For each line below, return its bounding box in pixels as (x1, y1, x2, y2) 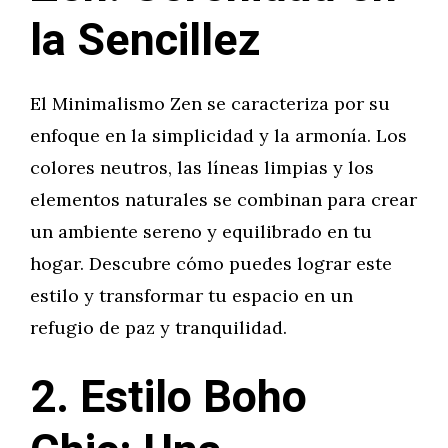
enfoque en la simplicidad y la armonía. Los (30, 124, 407, 147)
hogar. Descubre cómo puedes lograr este (30, 252, 392, 275)
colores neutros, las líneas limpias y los (30, 156, 374, 179)
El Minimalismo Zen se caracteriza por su (30, 92, 390, 115)
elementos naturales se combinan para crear (30, 188, 417, 211)
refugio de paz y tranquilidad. (30, 316, 287, 339)
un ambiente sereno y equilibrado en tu (30, 220, 372, 243)
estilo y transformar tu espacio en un (30, 284, 353, 307)
